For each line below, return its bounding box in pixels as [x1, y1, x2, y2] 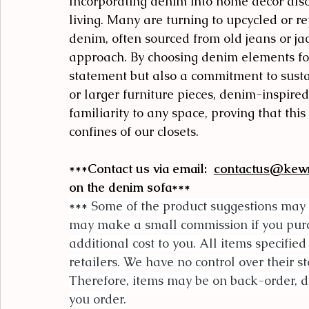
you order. [69, 290, 126, 307]
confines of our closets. [69, 123, 199, 139]
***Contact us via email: [69, 160, 214, 177]
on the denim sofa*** [69, 179, 190, 195]
